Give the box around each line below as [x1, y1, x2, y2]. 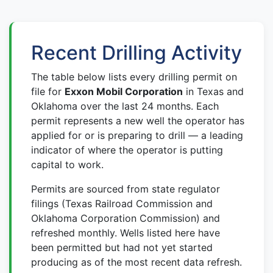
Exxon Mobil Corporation [65, 85, 183, 97]
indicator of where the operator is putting [31, 144, 223, 156]
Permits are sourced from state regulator [31, 183, 220, 195]
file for [31, 85, 65, 97]
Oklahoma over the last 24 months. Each [31, 100, 219, 112]
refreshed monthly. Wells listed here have [31, 227, 220, 239]
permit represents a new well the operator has [31, 115, 244, 127]
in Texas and [183, 85, 244, 97]
